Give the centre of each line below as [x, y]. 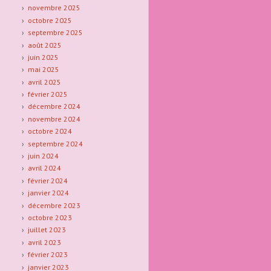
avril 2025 [44, 82]
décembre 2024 [54, 106]
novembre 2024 [54, 119]
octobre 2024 [50, 131]
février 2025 [47, 94]
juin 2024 [43, 156]
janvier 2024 [48, 193]
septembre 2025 [55, 33]
